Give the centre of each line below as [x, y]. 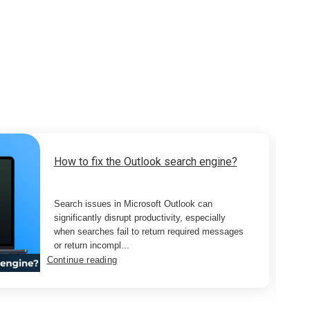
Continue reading [82, 260]
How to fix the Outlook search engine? [145, 162]
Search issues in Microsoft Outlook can [133, 204]
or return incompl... [91, 246]
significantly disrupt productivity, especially [139, 218]
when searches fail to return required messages [148, 232]
